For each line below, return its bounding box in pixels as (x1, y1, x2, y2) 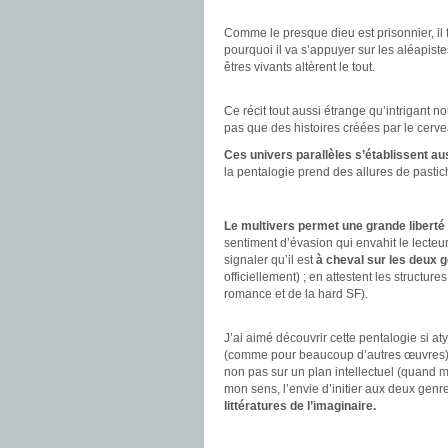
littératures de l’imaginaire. (224, 399, 376, 413)
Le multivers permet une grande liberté (224, 219, 445, 233)
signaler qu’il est (224, 253, 316, 267)
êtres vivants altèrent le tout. (224, 60, 375, 74)
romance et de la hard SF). (224, 287, 368, 301)
